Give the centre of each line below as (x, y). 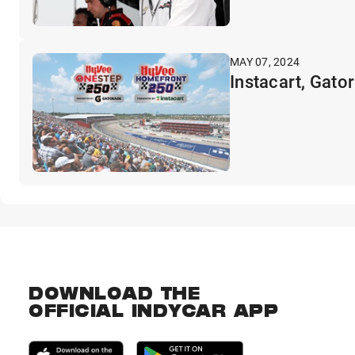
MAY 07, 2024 (265, 62)
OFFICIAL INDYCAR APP (153, 313)
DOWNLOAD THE (114, 295)
